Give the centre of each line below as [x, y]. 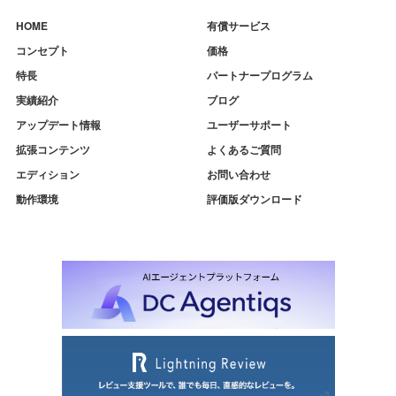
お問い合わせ [239, 174]
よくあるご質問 [244, 149]
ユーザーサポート [249, 124]
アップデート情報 [58, 124]
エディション [48, 174]
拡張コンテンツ [53, 149]
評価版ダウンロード [255, 198]
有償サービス [239, 25]
